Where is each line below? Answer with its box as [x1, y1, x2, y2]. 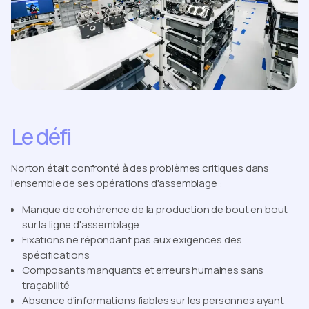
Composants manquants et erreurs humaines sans [22, 263, 264, 278]
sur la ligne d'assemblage [22, 217, 140, 232]
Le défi [11, 121, 72, 152]
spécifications [22, 248, 90, 263]
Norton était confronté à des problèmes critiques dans [11, 161, 270, 176]
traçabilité [22, 278, 70, 293]
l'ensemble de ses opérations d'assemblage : [11, 176, 223, 191]
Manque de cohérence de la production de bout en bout [22, 202, 288, 217]
